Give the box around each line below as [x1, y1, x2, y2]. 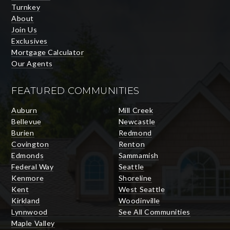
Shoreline [118, 173, 152, 182]
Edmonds [11, 150, 44, 160]
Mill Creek [118, 105, 154, 114]
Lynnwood [11, 207, 48, 216]
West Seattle [118, 184, 165, 194]
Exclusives [11, 36, 48, 45]
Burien [11, 128, 34, 137]
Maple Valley [11, 218, 55, 227]
